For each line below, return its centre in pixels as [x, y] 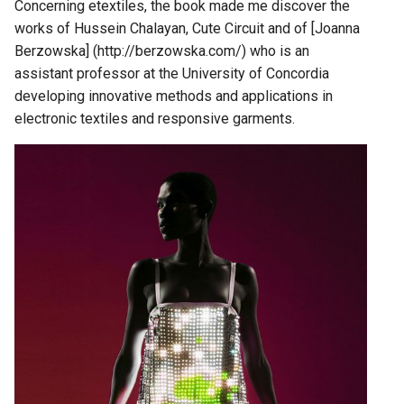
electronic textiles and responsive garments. [155, 119]
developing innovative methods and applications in [174, 96]
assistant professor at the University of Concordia [172, 73]
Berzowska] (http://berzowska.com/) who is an [162, 51]
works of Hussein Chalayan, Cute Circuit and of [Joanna [187, 28]
